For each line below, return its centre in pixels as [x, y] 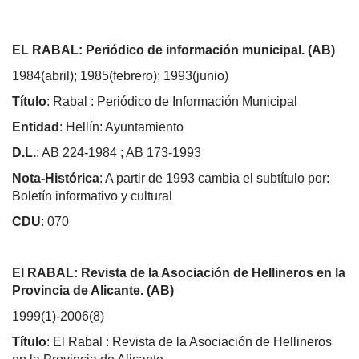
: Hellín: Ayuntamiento [121, 127]
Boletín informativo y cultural [92, 196]
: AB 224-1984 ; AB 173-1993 [120, 152]
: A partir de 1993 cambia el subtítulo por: [214, 178]
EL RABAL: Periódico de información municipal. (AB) [173, 50]
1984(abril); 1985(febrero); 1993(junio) [120, 75]
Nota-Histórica [56, 178]
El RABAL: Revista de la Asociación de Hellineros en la [179, 272]
